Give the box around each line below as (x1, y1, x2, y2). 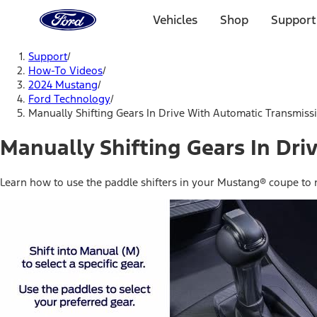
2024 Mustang (28, 78, 98, 91)
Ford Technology (28, 92, 110, 105)
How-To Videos (28, 64, 103, 77)
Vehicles (153, 12, 197, 28)
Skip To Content (28, 40, 95, 52)
